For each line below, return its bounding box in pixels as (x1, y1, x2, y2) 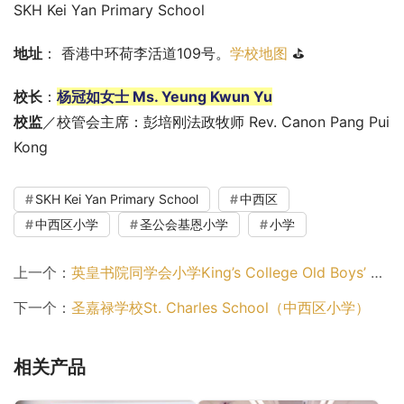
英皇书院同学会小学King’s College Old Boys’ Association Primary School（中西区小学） (71, 263, 371, 282)
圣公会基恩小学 (140, 216, 228, 233)
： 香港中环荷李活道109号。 (42, 44, 230, 63)
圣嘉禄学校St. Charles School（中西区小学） (71, 298, 370, 317)
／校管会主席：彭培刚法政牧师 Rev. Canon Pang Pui (42, 113, 390, 132)
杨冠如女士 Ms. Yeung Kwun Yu (57, 87, 272, 106)
